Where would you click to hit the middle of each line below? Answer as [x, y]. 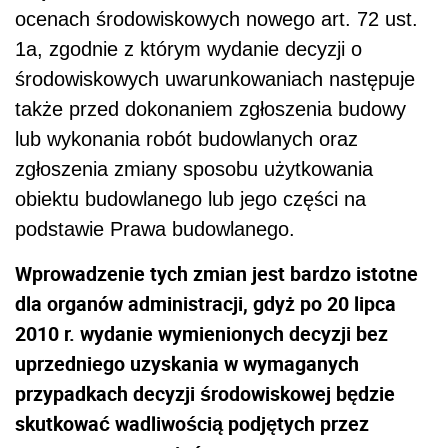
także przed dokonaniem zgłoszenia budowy [210, 108]
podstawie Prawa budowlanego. [155, 228]
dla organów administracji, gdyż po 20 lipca [205, 303]
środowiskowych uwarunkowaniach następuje [215, 78]
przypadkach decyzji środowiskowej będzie [205, 393]
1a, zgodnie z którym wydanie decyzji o [188, 48]
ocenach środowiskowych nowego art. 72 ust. [216, 18]
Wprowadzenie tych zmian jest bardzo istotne [216, 273]
